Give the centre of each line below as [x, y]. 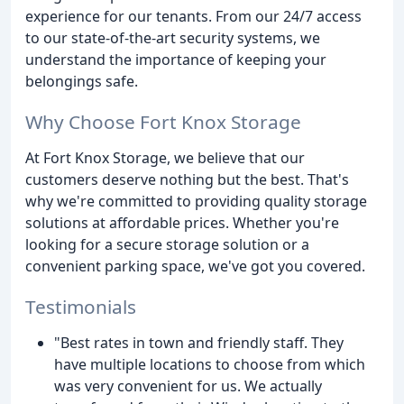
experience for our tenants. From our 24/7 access [193, 17]
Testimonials [81, 306]
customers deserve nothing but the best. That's [187, 180]
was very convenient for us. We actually [188, 386]
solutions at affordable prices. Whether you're [182, 223]
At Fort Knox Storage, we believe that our [165, 158]
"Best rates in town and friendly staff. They [199, 342]
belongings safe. [82, 82]
